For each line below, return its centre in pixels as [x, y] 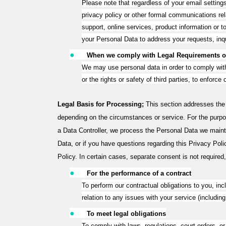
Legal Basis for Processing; [102, 104]
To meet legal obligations [126, 214]
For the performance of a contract [139, 173]
